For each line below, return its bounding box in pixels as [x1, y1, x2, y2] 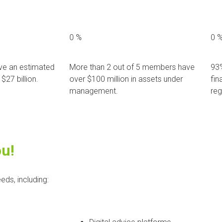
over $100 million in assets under [69, 74, 183, 84]
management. [69, 86, 118, 96]
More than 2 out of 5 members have [69, 62, 195, 72]
